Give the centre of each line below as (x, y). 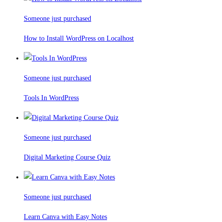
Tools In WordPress (51, 98)
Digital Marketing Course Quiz (67, 158)
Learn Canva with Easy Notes (65, 217)
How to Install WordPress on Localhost (79, 39)
